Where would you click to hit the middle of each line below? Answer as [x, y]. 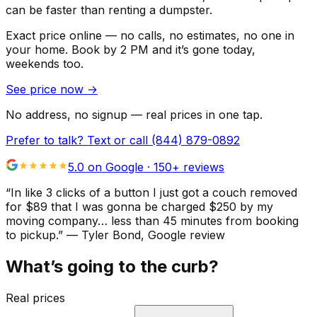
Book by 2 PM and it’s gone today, [162, 49]
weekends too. [45, 63]
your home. [37, 49]
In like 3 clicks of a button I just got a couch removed [154, 192]
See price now [46, 89]
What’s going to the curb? [112, 266]
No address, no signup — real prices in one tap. [134, 114]
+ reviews [198, 167]
